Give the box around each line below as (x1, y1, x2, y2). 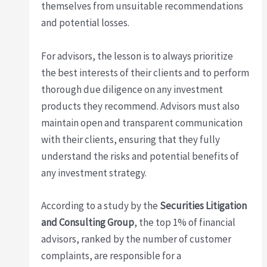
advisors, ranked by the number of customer (41, 232, 232, 246)
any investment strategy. (41, 166, 147, 179)
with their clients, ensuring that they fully (41, 132, 221, 146)
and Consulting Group (41, 215, 135, 229)
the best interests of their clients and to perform (41, 66, 250, 79)
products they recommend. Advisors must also (41, 99, 240, 113)
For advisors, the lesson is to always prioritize (41, 49, 234, 63)
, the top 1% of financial (134, 215, 236, 229)
